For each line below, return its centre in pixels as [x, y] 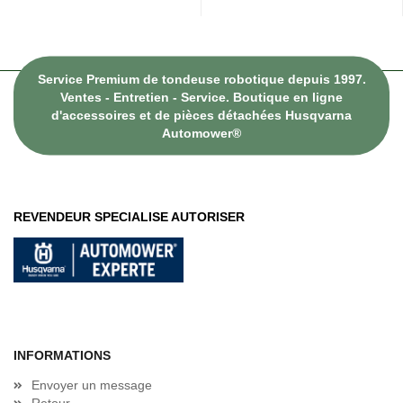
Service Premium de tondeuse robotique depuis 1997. [201, 79]
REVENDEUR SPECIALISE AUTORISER [129, 217]
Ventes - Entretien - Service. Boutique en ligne [201, 97]
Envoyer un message [92, 385]
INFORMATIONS [62, 355]
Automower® [201, 133]
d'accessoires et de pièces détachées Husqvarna [201, 115]
